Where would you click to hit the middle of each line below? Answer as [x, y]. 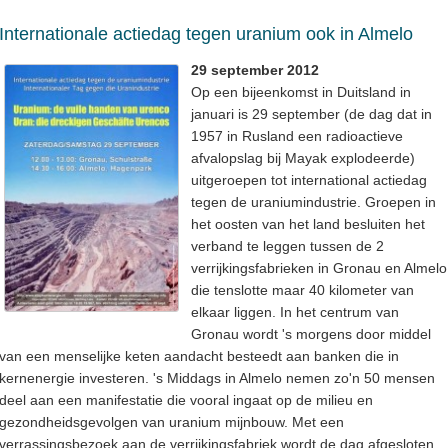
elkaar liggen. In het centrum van [295, 311]
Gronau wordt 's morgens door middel [311, 333]
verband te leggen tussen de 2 [287, 245]
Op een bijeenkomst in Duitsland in [301, 91]
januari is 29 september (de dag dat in [311, 113]
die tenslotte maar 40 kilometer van [302, 289]
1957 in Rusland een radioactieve [297, 135]
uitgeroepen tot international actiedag [309, 179]
